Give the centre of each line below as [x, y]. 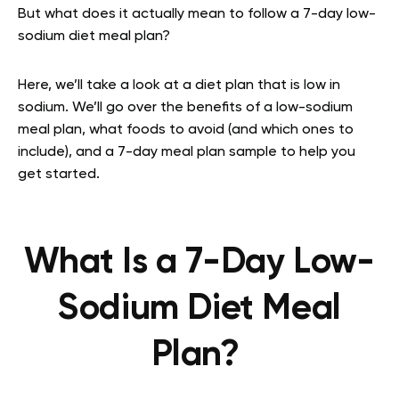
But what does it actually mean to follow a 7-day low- [197, 14]
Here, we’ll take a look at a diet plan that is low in [179, 85]
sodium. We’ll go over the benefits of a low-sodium [185, 108]
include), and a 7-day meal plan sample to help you [187, 152]
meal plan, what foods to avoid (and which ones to [186, 130]
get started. [59, 175]
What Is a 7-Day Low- [199, 263]
